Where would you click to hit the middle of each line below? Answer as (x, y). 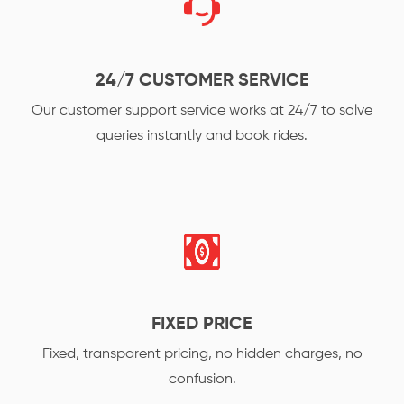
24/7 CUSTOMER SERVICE (202, 81)
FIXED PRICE (202, 325)
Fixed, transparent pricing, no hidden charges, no (202, 354)
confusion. (202, 380)
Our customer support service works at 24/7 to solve (202, 111)
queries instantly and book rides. (202, 136)
